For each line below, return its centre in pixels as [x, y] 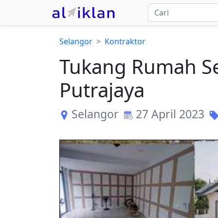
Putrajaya [102, 90]
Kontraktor [125, 41]
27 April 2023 [170, 114]
